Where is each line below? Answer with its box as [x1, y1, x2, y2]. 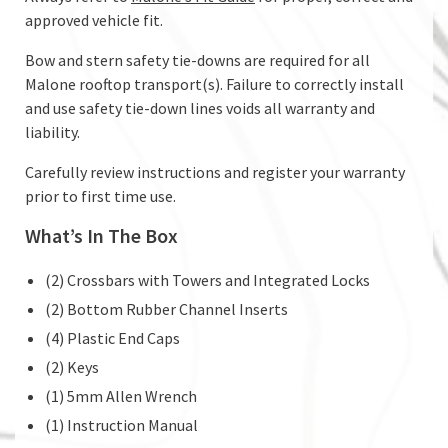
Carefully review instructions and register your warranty [25, 161, 405, 182]
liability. [25, 121, 80, 142]
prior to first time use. [25, 185, 176, 206]
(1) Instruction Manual [45, 414, 198, 435]
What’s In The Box [25, 222, 178, 248]
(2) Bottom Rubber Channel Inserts [45, 298, 288, 319]
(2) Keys [45, 356, 99, 377]
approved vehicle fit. [25, 9, 163, 30]
